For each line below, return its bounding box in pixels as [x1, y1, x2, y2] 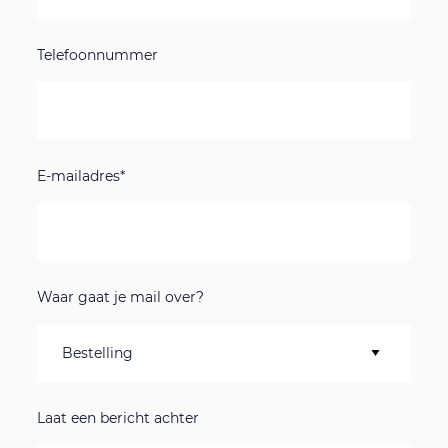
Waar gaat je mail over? [37, 288, 205, 307]
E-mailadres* [37, 167, 126, 186]
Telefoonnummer [37, 46, 159, 65]
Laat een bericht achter [37, 409, 200, 427]
